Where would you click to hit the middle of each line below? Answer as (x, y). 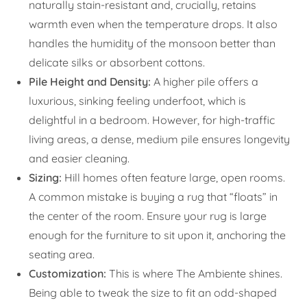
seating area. (62, 255)
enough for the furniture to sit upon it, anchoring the (158, 235)
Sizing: (46, 178)
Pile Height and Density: (90, 82)
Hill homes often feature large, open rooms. (174, 178)
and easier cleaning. (79, 159)
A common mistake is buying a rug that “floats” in (153, 197)
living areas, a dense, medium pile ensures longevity (160, 139)
